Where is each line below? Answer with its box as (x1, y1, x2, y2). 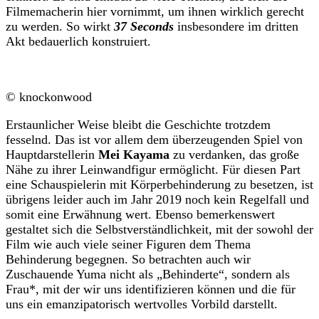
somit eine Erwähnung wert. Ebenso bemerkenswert (6, 207, 275, 222)
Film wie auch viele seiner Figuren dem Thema (6, 237, 251, 252)
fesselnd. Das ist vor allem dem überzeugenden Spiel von (6, 132, 303, 147)
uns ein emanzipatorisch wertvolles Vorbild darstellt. (6, 297, 278, 312)
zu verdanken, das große (169, 147, 299, 162)
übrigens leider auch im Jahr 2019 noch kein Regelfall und (6, 192, 309, 207)
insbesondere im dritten (174, 19, 298, 34)
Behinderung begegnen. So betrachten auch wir (6, 252, 251, 267)
